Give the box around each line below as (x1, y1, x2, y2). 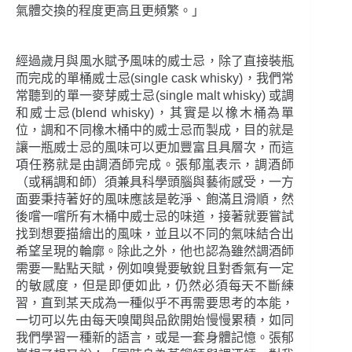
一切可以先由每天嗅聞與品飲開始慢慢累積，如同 (16, 313, 295, 328)
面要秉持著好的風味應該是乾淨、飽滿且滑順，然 (16, 192, 295, 207)
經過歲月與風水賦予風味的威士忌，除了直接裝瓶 (16, 54, 295, 68)
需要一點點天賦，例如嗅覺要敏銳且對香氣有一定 (16, 262, 295, 276)
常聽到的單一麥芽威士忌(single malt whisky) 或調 (16, 89, 295, 103)
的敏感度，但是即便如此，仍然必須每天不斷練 (16, 279, 295, 293)
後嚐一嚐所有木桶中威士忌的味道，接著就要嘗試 (16, 210, 295, 224)
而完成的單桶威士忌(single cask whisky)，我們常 (16, 71, 295, 86)
